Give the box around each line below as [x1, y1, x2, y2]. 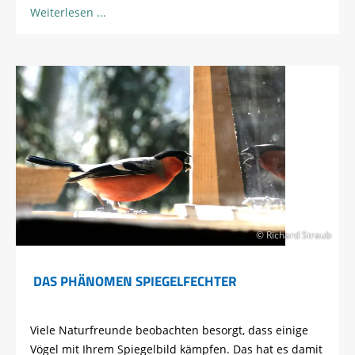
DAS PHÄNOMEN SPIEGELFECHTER [32, 270, 237, 292]
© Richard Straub [256, 228, 331, 241]
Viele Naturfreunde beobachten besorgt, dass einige [30, 323, 308, 338]
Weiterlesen [30, 5, 94, 21]
